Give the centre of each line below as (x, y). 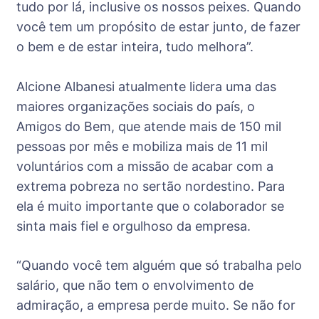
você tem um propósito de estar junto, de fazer (158, 27)
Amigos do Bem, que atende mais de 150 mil (149, 127)
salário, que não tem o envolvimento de (135, 286)
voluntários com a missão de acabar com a (145, 167)
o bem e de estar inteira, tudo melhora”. (135, 47)
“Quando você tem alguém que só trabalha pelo (159, 266)
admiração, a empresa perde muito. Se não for (156, 305)
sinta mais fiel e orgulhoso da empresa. (134, 226)
